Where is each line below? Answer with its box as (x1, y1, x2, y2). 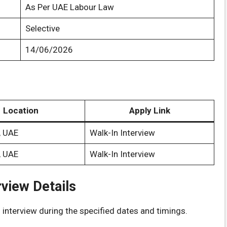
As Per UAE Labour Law (25, 2, 114, 12)
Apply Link (129, 105, 170, 116)
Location (3, 105, 39, 116)
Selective (25, 23, 60, 33)
